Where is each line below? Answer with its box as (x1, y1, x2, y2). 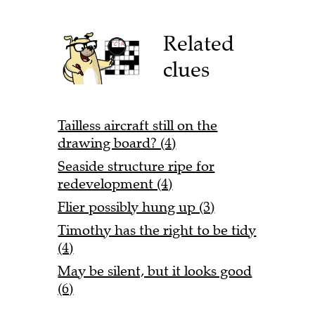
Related (163, 30, 235, 56)
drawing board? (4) (58, 134, 176, 152)
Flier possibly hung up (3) (58, 198, 215, 216)
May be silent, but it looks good (58, 262, 252, 280)
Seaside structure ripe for (58, 157, 215, 175)
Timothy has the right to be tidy (58, 221, 257, 239)
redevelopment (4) (58, 174, 173, 193)
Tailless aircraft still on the (58, 116, 218, 134)
